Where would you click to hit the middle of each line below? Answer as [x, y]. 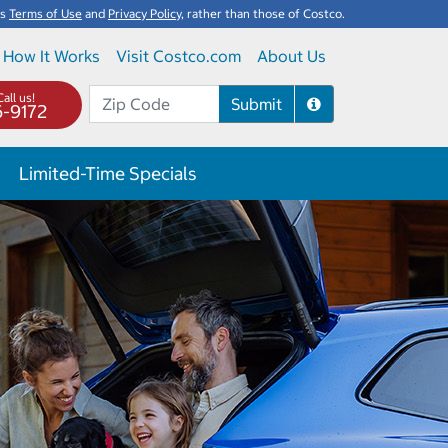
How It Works [51, 56]
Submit [256, 104]
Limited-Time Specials [108, 173]
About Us [291, 56]
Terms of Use [45, 13]
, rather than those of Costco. [263, 13]
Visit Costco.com [178, 56]
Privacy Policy [144, 13]
